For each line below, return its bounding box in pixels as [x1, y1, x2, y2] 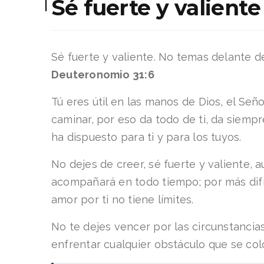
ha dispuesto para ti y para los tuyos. [51, 130, 242, 143]
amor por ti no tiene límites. [51, 193, 194, 206]
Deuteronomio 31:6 [51, 68, 154, 81]
